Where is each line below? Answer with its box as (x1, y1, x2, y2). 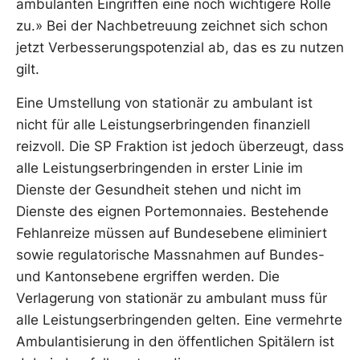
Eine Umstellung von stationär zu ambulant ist (16, 94, 313, 111)
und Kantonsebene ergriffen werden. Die (16, 268, 280, 284)
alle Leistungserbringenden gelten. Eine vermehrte (16, 311, 342, 328)
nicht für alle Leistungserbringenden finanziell (16, 116, 310, 133)
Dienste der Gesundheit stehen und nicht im (16, 181, 301, 198)
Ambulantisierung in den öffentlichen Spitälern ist (16, 333, 334, 350)
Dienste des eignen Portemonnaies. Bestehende (16, 202, 329, 219)
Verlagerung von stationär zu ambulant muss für (16, 289, 327, 306)
